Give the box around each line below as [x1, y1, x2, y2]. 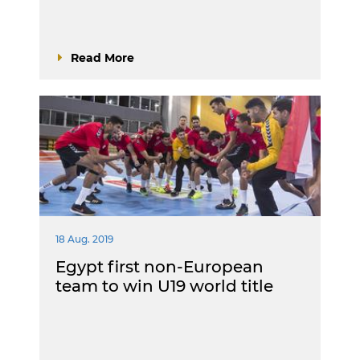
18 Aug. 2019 [55, 232, 113, 245]
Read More [71, 50, 134, 65]
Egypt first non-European [55, 256, 264, 276]
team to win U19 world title [55, 276, 273, 296]
